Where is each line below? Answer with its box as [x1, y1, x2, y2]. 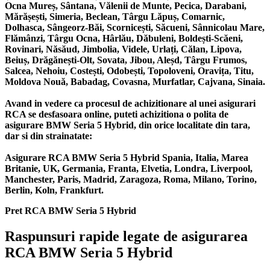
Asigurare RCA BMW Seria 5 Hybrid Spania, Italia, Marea [5, 152, 248, 163]
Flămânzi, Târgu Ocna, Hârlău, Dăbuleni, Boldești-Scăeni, [5, 33, 243, 44]
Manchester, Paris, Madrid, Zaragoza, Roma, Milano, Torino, [5, 174, 257, 185]
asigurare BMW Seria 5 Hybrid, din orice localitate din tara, [5, 120, 250, 131]
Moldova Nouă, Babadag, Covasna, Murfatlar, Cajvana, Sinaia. [5, 77, 265, 87]
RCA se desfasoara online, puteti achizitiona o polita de [5, 109, 228, 120]
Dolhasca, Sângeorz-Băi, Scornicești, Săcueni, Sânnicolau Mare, [5, 22, 265, 33]
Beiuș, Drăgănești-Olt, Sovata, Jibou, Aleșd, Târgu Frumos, [5, 55, 247, 66]
